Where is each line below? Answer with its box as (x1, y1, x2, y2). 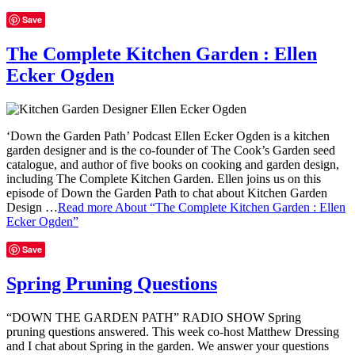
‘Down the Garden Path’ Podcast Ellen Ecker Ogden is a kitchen (6, 128, 330, 143)
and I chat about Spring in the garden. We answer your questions (6, 338, 329, 353)
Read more (58, 200, 115, 214)
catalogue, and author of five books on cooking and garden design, (6, 157, 339, 171)
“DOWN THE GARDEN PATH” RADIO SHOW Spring (6, 310, 301, 324)
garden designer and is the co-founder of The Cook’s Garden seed (6, 143, 335, 157)
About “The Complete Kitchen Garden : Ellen (115, 200, 345, 214)
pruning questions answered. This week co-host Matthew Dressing (6, 324, 339, 338)
